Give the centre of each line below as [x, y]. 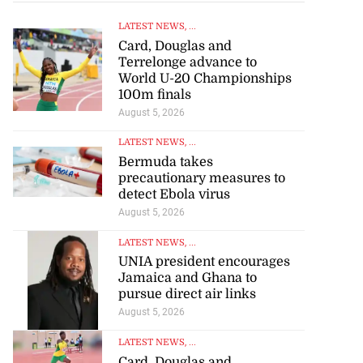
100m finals [154, 94]
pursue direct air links [187, 295]
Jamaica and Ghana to [187, 278]
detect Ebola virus [174, 194]
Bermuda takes [165, 162]
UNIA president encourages [204, 262]
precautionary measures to [201, 178]
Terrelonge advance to [187, 62]
